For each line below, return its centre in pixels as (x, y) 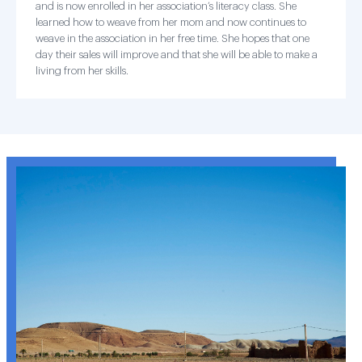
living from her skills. (82, 71)
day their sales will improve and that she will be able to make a (177, 55)
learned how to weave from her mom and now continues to (171, 22)
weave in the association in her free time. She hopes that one (173, 38)
